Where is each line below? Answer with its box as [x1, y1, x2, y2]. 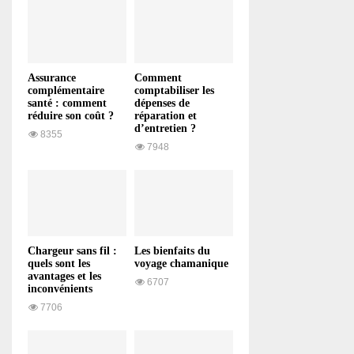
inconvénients [28, 282, 92, 295]
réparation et [134, 110, 197, 122]
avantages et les [28, 269, 101, 282]
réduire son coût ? [28, 110, 114, 122]
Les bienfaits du [134, 244, 210, 257]
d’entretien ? [134, 122, 196, 135]
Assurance [28, 72, 76, 85]
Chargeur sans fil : [28, 244, 117, 257]
